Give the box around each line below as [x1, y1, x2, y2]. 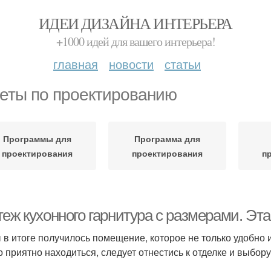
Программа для [134, 132, 200, 145]
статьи [165, 55, 201, 73]
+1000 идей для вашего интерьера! [56, 33, 215, 50]
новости [109, 55, 154, 73]
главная [53, 55, 98, 73]
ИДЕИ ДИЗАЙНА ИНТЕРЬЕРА [39, 13, 232, 33]
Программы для [3, 132, 71, 145]
